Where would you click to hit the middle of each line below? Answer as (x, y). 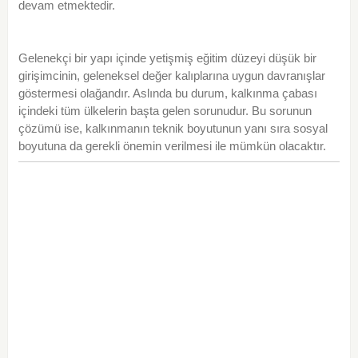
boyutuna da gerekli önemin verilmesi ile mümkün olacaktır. (172, 146)
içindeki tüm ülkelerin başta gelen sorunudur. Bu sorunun (165, 111)
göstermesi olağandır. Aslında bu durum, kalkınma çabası (167, 93)
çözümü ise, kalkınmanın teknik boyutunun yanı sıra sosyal (173, 129)
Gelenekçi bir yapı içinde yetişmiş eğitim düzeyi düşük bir (167, 58)
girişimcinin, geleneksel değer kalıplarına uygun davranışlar (171, 76)
